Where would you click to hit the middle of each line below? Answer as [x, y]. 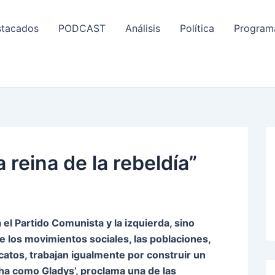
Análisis [143, 29]
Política [197, 29]
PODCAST [82, 29]
